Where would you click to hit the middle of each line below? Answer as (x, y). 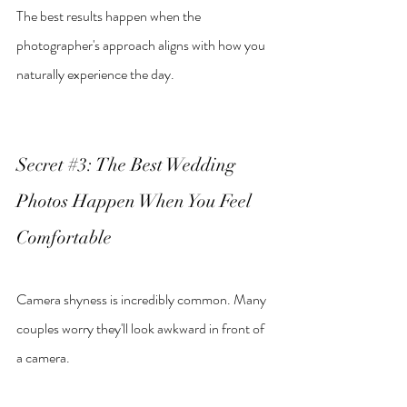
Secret (42, 165)
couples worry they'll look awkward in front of (142, 329)
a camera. (43, 358)
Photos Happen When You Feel (136, 202)
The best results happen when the (110, 16)
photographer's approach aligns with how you (142, 45)
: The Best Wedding (164, 165)
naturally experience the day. (95, 74)
